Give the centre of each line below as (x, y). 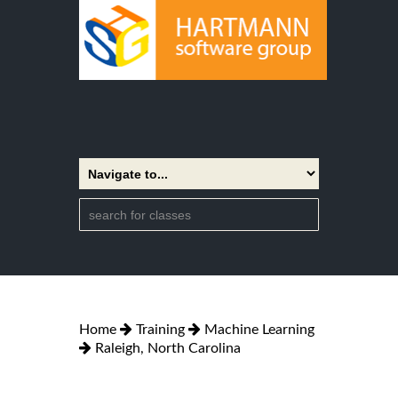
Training (160, 329)
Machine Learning (259, 329)
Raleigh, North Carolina (168, 348)
